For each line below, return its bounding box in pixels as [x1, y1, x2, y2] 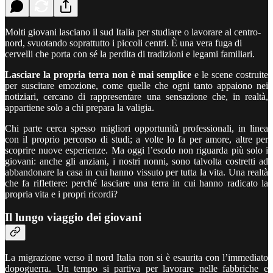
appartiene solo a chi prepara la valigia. [5, 102, 154, 113]
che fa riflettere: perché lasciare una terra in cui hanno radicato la [5, 177, 268, 188]
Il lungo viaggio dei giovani [5, 211, 141, 224]
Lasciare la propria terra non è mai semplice [5, 69, 194, 80]
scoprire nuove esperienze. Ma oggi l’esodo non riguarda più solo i [5, 144, 268, 155]
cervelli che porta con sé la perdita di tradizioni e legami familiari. [5, 48, 255, 59]
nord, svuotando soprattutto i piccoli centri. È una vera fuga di [5, 37, 242, 48]
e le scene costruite [194, 69, 268, 80]
